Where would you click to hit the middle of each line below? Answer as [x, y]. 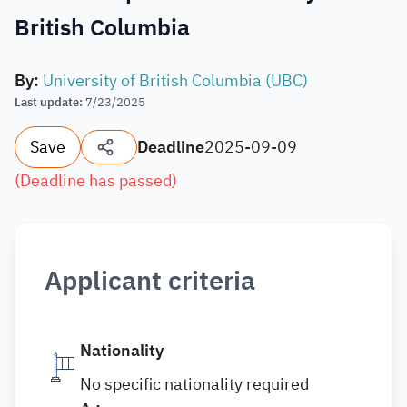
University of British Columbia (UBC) [175, 80]
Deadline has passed [96, 180]
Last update [47, 102]
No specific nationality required [194, 384]
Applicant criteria [150, 281]
